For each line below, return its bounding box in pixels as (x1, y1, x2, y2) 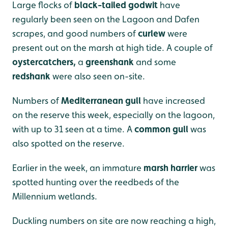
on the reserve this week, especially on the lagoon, (12, 109, 215, 120)
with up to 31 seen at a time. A (12, 123, 134, 134)
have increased (143, 95, 205, 106)
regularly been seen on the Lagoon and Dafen (12, 13, 199, 24)
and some (134, 56, 176, 67)
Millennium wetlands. (12, 190, 97, 202)
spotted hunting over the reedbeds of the (12, 176, 179, 187)
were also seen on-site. (50, 70, 145, 81)
